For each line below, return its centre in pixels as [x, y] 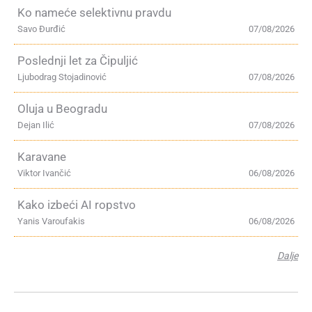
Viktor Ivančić [44, 173]
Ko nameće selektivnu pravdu [94, 13]
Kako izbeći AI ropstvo [77, 205]
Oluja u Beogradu [62, 109]
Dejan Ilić [36, 125]
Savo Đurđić [41, 29]
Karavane [42, 157]
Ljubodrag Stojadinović [62, 77]
